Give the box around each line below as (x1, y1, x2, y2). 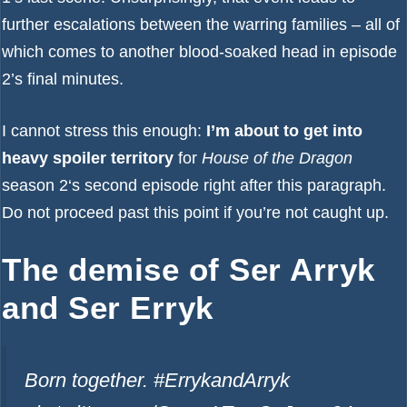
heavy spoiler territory (2, 149, 174, 167)
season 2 (2, 176, 68, 194)
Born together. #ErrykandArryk (25, 369, 290, 392)
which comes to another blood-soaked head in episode (2, 43, 397, 61)
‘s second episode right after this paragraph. (68, 176, 386, 194)
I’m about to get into (206, 122, 362, 140)
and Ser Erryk (2, 290, 213, 325)
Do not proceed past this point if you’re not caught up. (2, 203, 389, 222)
